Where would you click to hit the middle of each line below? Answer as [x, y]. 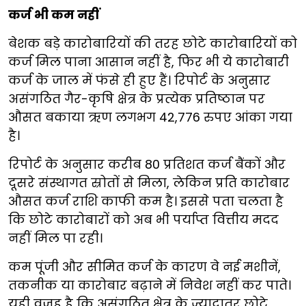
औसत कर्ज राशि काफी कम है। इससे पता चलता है [146, 201]
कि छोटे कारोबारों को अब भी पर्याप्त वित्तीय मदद [143, 219]
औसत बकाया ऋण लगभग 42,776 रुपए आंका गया [150, 117]
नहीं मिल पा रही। [57, 238]
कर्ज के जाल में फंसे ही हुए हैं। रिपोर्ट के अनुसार [139, 80]
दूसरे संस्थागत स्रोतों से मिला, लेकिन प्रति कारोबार [149, 182]
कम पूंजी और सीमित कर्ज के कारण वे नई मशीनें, [144, 266]
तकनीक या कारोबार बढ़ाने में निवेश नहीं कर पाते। [150, 285]
